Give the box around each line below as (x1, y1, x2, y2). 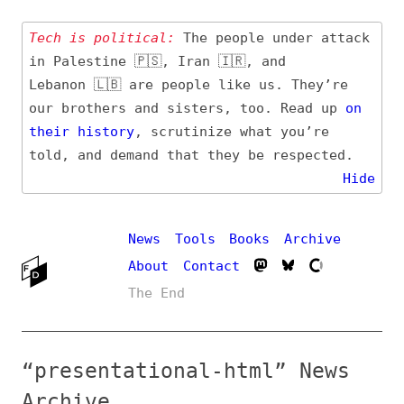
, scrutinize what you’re (122, 112, 299, 127)
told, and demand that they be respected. (25, 133, 322, 149)
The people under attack (159, 26, 336, 41)
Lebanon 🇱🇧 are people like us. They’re (25, 69, 317, 85)
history (70, 112, 123, 127)
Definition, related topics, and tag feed (32, 384, 329, 400)
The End (116, 258, 169, 274)
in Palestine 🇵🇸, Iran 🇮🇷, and (25, 48, 261, 63)
